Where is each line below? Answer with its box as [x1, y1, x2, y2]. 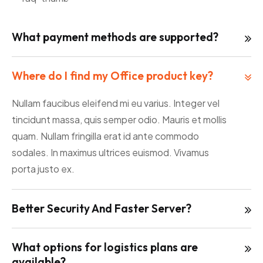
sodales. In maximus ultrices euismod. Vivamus [12, 146, 209, 159]
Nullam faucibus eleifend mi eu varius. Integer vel [12, 97, 220, 110]
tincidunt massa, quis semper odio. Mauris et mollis [12, 113, 227, 126]
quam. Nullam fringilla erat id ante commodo [12, 130, 199, 143]
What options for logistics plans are [12, 240, 198, 255]
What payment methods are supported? [12, 30, 218, 45]
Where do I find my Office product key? [12, 69, 213, 83]
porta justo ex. [12, 163, 75, 176]
